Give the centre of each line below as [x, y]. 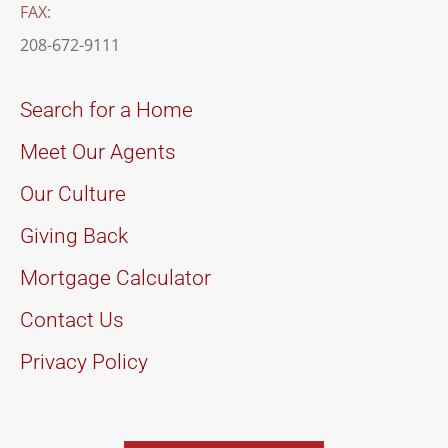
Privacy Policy [84, 361]
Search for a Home [106, 109]
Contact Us [72, 319]
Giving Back [74, 235]
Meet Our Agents [98, 151]
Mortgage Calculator [115, 277]
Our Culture [73, 193]
